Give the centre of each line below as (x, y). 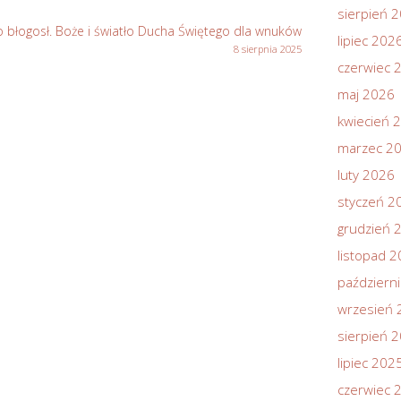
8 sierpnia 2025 (268, 49)
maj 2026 (366, 94)
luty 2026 (366, 175)
